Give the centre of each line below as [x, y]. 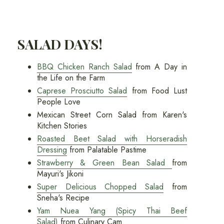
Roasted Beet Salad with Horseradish [112, 138]
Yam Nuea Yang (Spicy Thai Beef [112, 210]
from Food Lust [157, 90]
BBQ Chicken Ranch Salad [84, 66]
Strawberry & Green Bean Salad [104, 162]
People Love [58, 101]
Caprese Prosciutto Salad [82, 90]
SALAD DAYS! [59, 44]
